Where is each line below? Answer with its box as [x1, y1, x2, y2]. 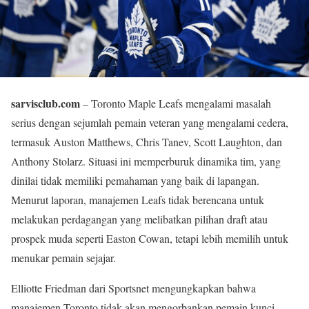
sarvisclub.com [11, 95, 80, 112]
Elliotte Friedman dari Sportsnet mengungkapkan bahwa [11, 281, 256, 296]
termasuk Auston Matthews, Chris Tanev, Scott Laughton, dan [11, 134, 282, 150]
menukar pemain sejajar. [11, 250, 116, 266]
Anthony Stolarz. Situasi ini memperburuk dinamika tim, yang [11, 154, 281, 169]
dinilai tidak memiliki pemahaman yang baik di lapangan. [11, 173, 259, 188]
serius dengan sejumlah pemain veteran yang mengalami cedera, [11, 115, 288, 130]
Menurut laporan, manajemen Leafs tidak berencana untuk [11, 192, 264, 208]
